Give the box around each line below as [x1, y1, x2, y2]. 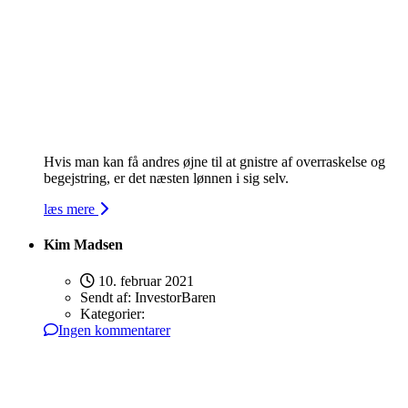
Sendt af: [80, 289, 135, 305]
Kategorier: [80, 305, 145, 321]
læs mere [44, 201, 98, 218]
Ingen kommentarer [58, 321, 170, 338]
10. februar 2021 [95, 272, 194, 289]
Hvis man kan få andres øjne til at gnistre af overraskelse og [44, 154, 385, 170]
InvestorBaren [135, 289, 216, 305]
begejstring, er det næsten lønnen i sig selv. [44, 170, 289, 187]
